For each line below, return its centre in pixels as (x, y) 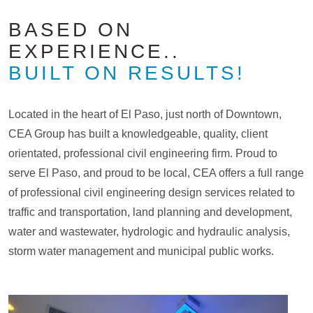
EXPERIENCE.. (94, 51)
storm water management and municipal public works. (141, 251)
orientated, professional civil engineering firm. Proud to (143, 153)
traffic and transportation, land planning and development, (150, 212)
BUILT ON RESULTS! (127, 73)
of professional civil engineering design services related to (152, 192)
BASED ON (71, 30)
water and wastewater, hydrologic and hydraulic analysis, (149, 232)
